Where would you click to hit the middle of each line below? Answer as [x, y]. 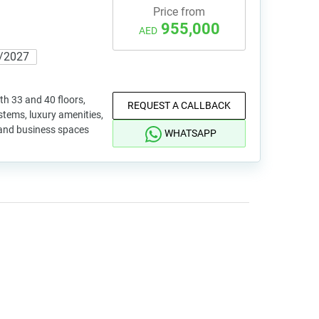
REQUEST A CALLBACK [179, 105]
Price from [179, 12]
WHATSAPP [190, 133]
